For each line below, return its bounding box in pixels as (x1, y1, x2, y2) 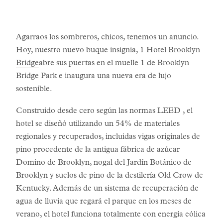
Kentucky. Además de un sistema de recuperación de (16, 185, 199, 193)
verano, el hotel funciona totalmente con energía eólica (16, 211, 206, 219)
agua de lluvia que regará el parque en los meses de (16, 198, 192, 206)
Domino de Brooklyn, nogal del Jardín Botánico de (16, 159, 192, 167)
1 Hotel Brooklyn (140, 47, 200, 55)
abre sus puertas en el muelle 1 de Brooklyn (39, 60, 189, 68)
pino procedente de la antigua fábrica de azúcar (16, 146, 180, 154)
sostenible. (16, 86, 52, 94)
